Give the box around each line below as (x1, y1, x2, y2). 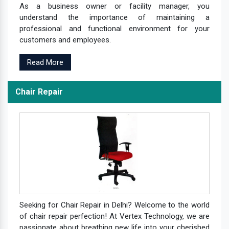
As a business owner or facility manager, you (19, 1, 210, 11)
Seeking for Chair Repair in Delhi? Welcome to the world (19, 200, 210, 210)
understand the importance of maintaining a (19, 12, 210, 22)
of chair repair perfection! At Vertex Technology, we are (19, 211, 210, 221)
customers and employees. (19, 35, 111, 44)
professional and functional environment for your (19, 24, 210, 33)
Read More (27, 57, 63, 67)
